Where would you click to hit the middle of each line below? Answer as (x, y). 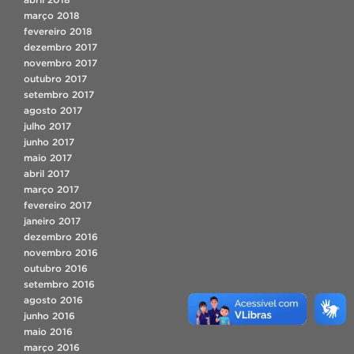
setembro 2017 (59, 94)
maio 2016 (48, 331)
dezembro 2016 (61, 236)
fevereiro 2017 (58, 205)
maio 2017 (48, 157)
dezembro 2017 (60, 47)
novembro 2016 (61, 252)
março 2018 (52, 15)
